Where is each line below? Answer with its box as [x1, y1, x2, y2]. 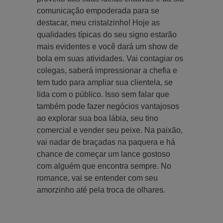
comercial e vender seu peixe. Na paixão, [37, 125, 183, 134]
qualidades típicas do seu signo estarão [37, 30, 177, 39]
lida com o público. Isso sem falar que [37, 90, 169, 99]
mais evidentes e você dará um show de [37, 42, 178, 51]
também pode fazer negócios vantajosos [37, 102, 179, 111]
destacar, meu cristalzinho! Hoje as [37, 18, 160, 27]
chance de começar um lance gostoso [37, 149, 170, 158]
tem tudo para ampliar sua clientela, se [37, 78, 173, 87]
